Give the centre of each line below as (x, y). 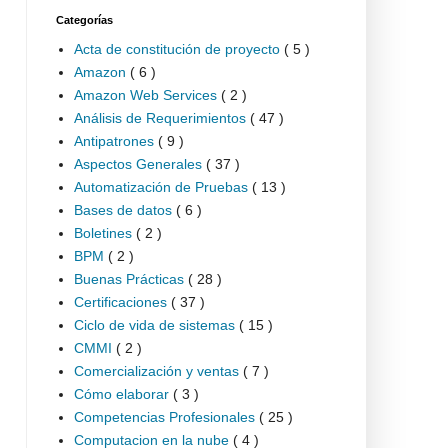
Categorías (84, 20)
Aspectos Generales (139, 163)
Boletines (104, 232)
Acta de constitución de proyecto (178, 48)
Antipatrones (115, 140)
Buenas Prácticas (130, 278)
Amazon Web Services (147, 94)
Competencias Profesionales (166, 416)
